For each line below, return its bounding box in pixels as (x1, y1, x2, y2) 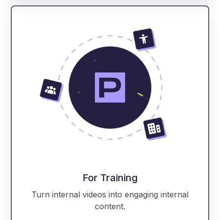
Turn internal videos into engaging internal (31, 189, 189, 199)
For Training (82, 171, 137, 184)
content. (95, 201, 125, 211)
